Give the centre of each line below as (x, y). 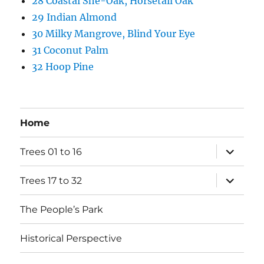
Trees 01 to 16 (51, 151)
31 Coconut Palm (70, 50)
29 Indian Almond (75, 17)
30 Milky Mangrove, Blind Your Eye (114, 34)
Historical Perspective (71, 238)
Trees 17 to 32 (51, 180)
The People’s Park (62, 209)
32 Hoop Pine (63, 67)
